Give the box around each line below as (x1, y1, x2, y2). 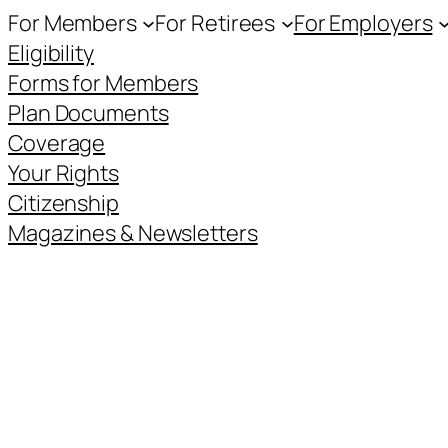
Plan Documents (8, 98, 169, 128)
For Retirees (155, 8, 276, 38)
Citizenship (8, 188, 119, 218)
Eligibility (8, 38, 94, 68)
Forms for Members (8, 68, 199, 98)
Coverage (8, 128, 106, 158)
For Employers (293, 8, 433, 38)
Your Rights (8, 158, 119, 188)
